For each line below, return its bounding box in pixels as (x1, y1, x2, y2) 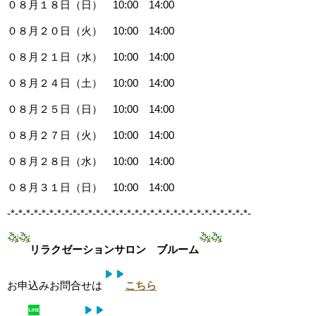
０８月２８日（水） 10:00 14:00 (7, 155, 174, 168)
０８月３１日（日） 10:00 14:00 (7, 181, 174, 194)
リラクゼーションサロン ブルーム (30, 243, 199, 256)
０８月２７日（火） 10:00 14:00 (7, 129, 174, 142)
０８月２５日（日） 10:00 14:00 (7, 103, 174, 116)
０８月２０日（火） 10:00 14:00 (7, 25, 174, 37)
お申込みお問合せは (7, 279, 102, 292)
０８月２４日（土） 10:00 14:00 (7, 77, 174, 90)
